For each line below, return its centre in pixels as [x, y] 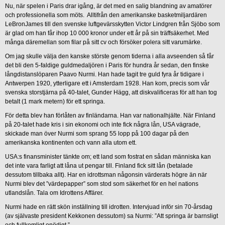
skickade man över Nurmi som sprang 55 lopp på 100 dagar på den [97, 133]
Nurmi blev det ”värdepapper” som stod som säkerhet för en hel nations [102, 184]
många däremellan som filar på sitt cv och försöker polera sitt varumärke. [104, 42]
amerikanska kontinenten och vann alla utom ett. [72, 142]
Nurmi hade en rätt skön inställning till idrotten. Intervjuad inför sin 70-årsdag [109, 207]
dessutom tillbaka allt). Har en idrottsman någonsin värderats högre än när [106, 175]
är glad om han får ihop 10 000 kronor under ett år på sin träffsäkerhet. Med [107, 33]
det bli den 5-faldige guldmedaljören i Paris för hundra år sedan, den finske [107, 65]
